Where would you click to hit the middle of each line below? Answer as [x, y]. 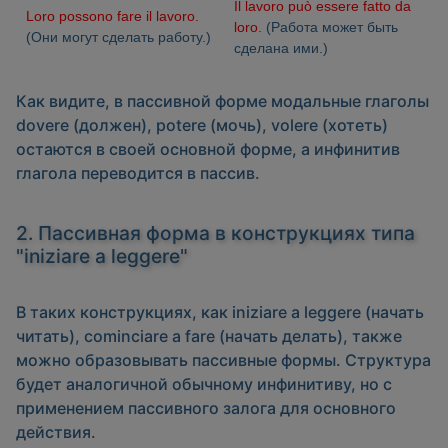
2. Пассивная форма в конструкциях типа [215, 233]
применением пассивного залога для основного [206, 408]
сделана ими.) [281, 48]
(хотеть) [353, 125]
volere [294, 125]
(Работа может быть [330, 27]
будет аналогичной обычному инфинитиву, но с [204, 384]
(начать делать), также [308, 336]
